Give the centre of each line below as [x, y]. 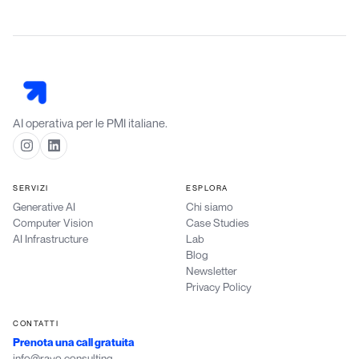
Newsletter [212, 270]
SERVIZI [31, 188]
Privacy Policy [219, 286]
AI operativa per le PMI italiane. [90, 123]
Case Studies [218, 222]
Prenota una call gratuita [74, 342]
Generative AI [44, 206]
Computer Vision [53, 222]
